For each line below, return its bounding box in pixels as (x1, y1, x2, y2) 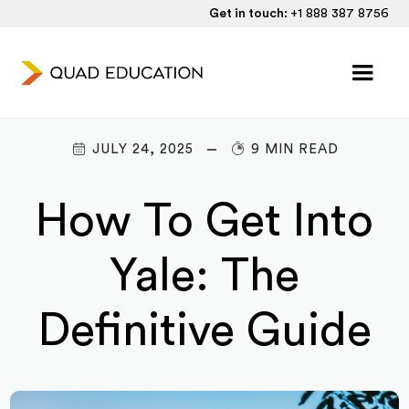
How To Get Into (36, 199, 373, 245)
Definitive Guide (37, 309, 372, 354)
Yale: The (110, 254, 299, 299)
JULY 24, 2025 (91, 142, 194, 156)
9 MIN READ (250, 142, 339, 156)
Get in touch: (208, 7, 290, 20)
